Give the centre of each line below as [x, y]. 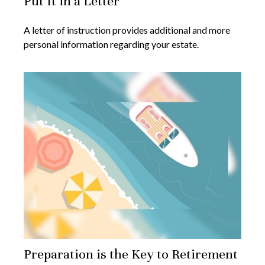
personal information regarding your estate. [111, 44]
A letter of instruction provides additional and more [127, 30]
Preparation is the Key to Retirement [131, 254]
